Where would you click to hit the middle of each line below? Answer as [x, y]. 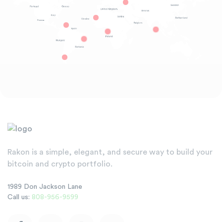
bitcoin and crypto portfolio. [60, 164]
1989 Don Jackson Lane [45, 187]
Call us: [20, 197]
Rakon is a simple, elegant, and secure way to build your [110, 152]
